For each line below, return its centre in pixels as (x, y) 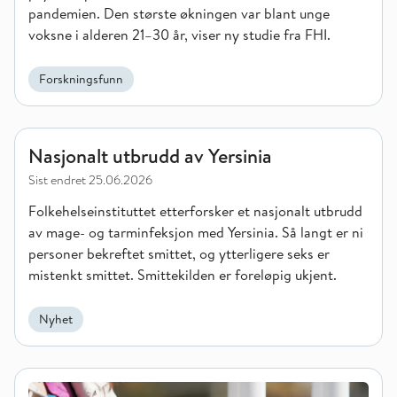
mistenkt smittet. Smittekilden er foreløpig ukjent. (183, 275)
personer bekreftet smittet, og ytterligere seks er (179, 253)
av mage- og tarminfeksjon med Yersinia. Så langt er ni (196, 232)
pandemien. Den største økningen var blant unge (179, 13)
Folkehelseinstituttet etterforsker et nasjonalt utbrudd (195, 211)
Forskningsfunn (81, 79)
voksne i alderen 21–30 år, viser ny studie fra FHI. (179, 35)
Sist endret (57, 180)
